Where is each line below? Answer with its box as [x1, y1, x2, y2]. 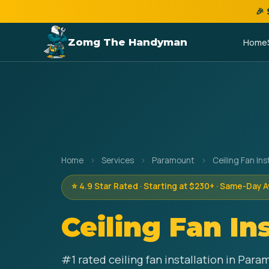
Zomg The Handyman [68, 36, 188, 48]
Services [101, 155, 134, 166]
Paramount [152, 155, 195, 166]
